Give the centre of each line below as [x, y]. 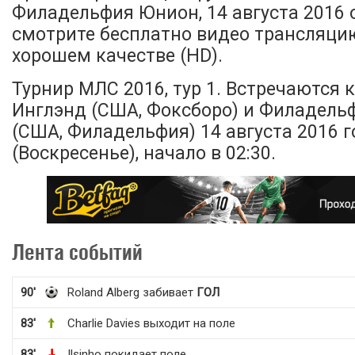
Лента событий [77, 252]
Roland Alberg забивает [132, 292]
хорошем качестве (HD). [117, 56]
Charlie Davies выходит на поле [151, 323]
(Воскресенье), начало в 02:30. [144, 153]
